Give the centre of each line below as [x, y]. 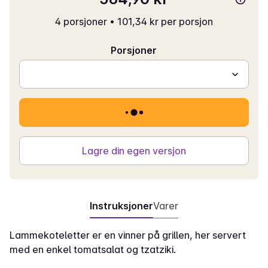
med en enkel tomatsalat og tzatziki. [93, 249]
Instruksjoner [121, 206]
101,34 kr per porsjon [165, 22]
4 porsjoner [81, 22]
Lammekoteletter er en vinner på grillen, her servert [128, 235]
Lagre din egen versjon [134, 151]
